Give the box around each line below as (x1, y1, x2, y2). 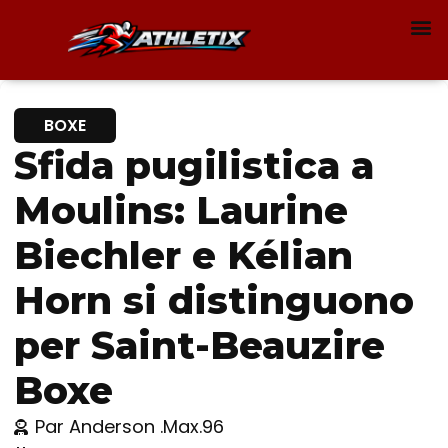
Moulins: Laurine (14, 187, 348, 233)
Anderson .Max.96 (64, 414, 224, 439)
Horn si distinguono (14, 277, 414, 323)
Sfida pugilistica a (14, 142, 374, 188)
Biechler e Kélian (14, 232, 353, 278)
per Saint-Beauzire (14, 322, 385, 368)
